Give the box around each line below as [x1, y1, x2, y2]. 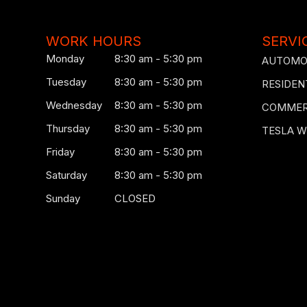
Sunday [46, 192, 81, 205]
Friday [46, 145, 75, 158]
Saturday [46, 169, 88, 182]
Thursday [46, 122, 90, 135]
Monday [46, 52, 85, 65]
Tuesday [46, 75, 87, 88]
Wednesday [46, 99, 103, 112]
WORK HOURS [46, 33, 142, 49]
